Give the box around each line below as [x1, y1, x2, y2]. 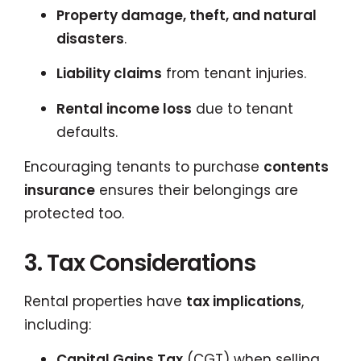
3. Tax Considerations [24, 247, 255, 279]
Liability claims [56, 64, 162, 83]
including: [24, 314, 91, 334]
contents [263, 157, 329, 176]
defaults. [56, 122, 118, 142]
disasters [56, 28, 124, 48]
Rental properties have [24, 291, 186, 311]
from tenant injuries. [162, 64, 306, 83]
